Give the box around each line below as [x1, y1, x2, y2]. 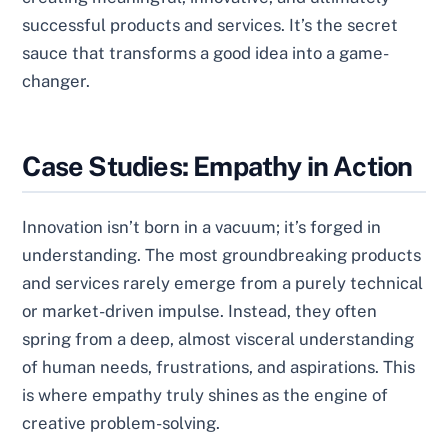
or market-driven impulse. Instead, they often [22, 300, 378, 321]
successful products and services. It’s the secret [22, 15, 399, 35]
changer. [22, 71, 91, 91]
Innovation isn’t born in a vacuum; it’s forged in [22, 216, 382, 237]
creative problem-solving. [22, 412, 221, 433]
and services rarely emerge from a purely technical [22, 272, 424, 293]
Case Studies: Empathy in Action [22, 149, 413, 182]
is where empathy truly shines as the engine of [22, 384, 389, 405]
